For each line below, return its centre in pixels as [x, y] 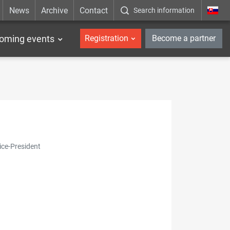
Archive [54, 10]
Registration [106, 38]
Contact [94, 10]
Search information [164, 10]
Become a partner [184, 38]
